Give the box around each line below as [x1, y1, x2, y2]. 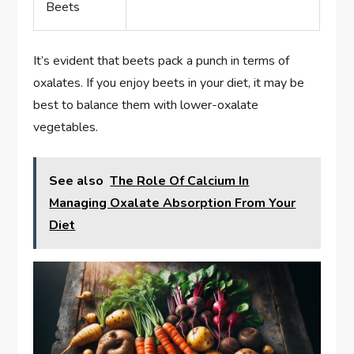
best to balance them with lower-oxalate [33, 96, 259, 114]
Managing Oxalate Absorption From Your [49, 194, 296, 212]
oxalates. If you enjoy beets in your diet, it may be [33, 73, 305, 92]
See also [49, 171, 104, 190]
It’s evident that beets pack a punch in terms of [33, 51, 290, 70]
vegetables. [33, 118, 99, 136]
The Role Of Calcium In [110, 171, 250, 190]
